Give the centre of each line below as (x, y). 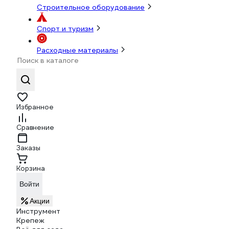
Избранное (35, 107)
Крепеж (30, 220)
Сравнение (35, 128)
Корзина (31, 168)
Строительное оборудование (91, 7)
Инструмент (38, 211)
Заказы (28, 148)
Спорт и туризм (65, 29)
